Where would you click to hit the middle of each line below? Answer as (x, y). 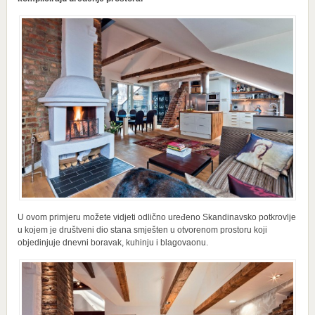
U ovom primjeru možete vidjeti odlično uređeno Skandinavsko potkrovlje (156, 217)
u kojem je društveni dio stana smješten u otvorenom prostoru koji (142, 230)
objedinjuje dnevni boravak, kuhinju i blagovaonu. (112, 242)
